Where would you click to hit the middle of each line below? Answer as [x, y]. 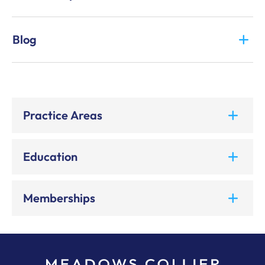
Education [50, 156]
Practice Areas [63, 115]
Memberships [59, 198]
